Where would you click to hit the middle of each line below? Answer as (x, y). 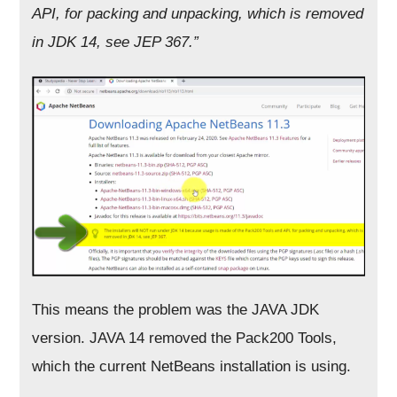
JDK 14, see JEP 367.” (124, 43)
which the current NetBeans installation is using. (192, 366)
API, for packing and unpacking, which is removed (198, 14)
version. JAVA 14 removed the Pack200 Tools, (185, 338)
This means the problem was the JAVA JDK (176, 309)
